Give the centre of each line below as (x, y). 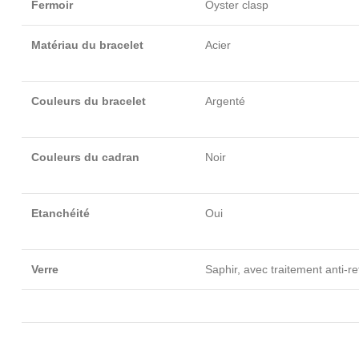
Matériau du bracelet (87, 45)
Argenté (225, 101)
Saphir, (224, 269)
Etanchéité (61, 213)
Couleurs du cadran (85, 157)
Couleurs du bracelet (89, 101)
